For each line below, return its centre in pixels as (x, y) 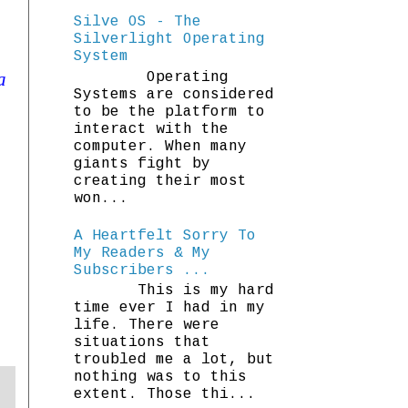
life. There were (147, 326)
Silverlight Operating (169, 40)
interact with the (151, 129)
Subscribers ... (142, 270)
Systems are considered (174, 94)
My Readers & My (142, 253)
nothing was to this (160, 377)
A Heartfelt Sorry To (165, 235)
